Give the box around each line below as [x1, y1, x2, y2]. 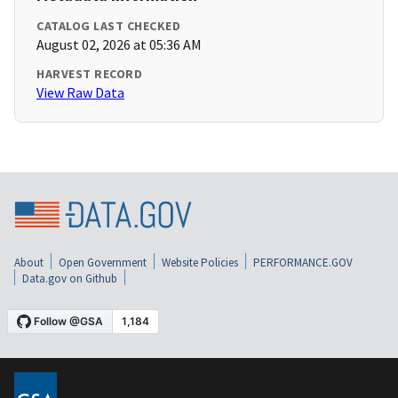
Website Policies [162, 254, 238, 270]
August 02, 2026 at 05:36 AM [36, 36, 202, 54]
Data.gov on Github [22, 270, 117, 286]
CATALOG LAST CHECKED [36, 18, 180, 35]
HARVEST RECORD [36, 66, 142, 83]
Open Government [59, 254, 147, 270]
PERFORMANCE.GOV [253, 254, 353, 270]
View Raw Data [36, 84, 124, 102]
